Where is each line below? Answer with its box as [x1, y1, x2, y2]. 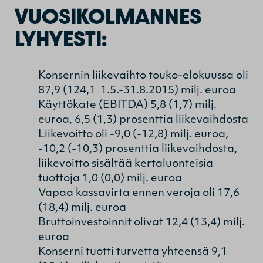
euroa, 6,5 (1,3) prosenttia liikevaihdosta [38, 114, 248, 126]
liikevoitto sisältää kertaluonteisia [38, 158, 213, 170]
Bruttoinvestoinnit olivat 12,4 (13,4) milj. [38, 217, 245, 228]
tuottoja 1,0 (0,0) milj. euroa [38, 173, 182, 184]
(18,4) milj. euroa [38, 202, 126, 214]
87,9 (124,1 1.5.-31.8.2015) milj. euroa [38, 85, 236, 96]
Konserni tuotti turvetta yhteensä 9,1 [38, 246, 227, 258]
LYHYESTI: [15, 23, 107, 53]
